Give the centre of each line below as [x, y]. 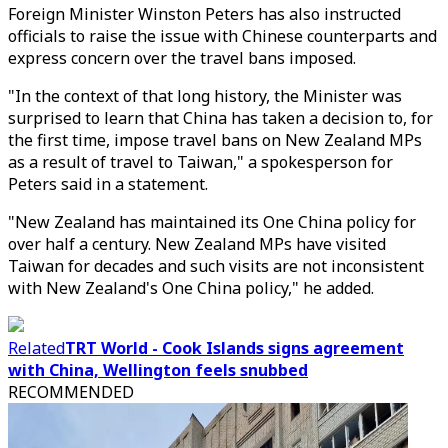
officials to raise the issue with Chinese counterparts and [222, 36]
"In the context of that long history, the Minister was [205, 96]
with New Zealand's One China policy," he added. [191, 288]
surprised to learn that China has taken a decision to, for [220, 118]
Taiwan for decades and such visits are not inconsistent [216, 266]
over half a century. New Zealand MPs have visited [197, 244]
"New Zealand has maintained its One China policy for [212, 222]
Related [36, 348]
